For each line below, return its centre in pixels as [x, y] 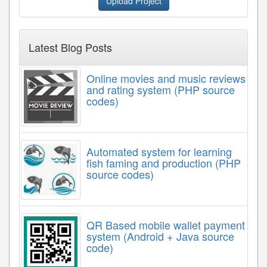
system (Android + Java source [160, 236]
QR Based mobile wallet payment [166, 224]
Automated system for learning [159, 151]
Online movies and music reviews [166, 78]
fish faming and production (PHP [164, 162]
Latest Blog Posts [70, 47]
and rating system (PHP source [161, 89]
